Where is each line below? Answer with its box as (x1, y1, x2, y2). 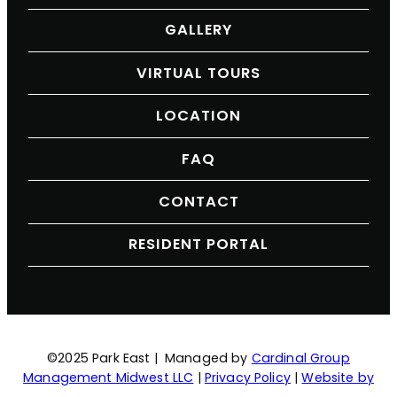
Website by (301, 369, 374, 387)
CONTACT (158, 191, 239, 212)
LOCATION (156, 105, 241, 127)
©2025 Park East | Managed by (47, 349, 252, 368)
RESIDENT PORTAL (128, 234, 269, 255)
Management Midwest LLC (23, 369, 194, 387)
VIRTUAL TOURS (136, 62, 261, 83)
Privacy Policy (204, 369, 291, 387)
